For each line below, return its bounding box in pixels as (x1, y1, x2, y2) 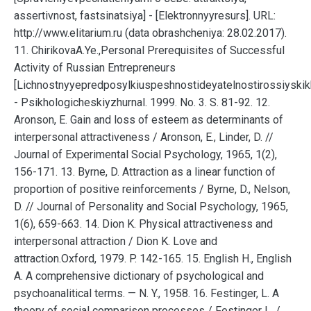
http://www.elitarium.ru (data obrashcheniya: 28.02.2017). (14, 26, 287, 40)
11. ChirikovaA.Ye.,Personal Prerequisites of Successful (14, 44, 285, 57)
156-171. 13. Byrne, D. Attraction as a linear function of (14, 165, 276, 178)
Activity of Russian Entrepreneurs (14, 61, 176, 74)
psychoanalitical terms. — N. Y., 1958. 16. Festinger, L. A (14, 287, 279, 300)
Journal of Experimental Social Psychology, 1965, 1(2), (14, 148, 277, 161)
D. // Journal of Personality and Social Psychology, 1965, (14, 200, 288, 213)
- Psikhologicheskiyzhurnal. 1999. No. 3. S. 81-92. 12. (14, 96, 270, 109)
